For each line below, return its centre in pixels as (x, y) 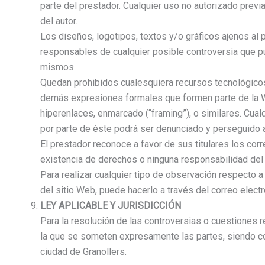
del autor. (59, 21)
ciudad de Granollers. (83, 252)
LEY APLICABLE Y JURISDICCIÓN (111, 206)
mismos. (58, 67)
